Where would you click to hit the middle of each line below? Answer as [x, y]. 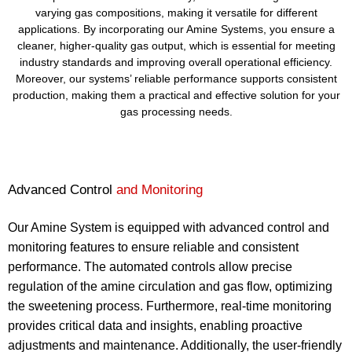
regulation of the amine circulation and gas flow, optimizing [170, 287]
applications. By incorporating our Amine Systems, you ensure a [176, 29]
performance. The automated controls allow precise [150, 267]
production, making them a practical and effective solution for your [176, 95]
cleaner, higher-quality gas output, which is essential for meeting [176, 46]
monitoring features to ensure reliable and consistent [153, 247]
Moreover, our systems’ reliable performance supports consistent [176, 79]
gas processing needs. [176, 112]
